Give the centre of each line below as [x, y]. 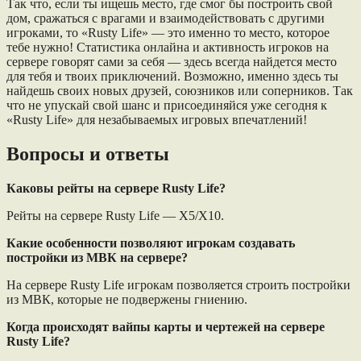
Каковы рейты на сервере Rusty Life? [116, 188]
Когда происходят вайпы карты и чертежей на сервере [166, 326]
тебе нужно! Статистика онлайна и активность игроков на [168, 47]
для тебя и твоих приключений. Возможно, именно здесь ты [172, 76]
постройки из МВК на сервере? [97, 257]
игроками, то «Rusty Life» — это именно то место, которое [168, 32]
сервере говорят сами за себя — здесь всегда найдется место [172, 61]
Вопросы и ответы [88, 154]
